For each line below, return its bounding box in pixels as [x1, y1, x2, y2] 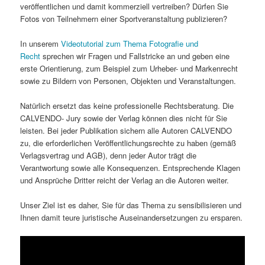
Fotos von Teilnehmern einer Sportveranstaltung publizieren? [20, 12, 228, 24]
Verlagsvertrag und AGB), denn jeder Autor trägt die [20, 149, 197, 161]
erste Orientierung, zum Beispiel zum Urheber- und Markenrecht [20, 62, 238, 74]
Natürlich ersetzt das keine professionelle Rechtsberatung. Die [20, 99, 234, 111]
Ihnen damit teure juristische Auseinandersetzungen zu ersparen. [20, 211, 243, 223]
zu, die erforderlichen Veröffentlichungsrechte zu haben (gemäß [20, 137, 237, 148]
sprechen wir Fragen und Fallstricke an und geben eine [40, 50, 230, 62]
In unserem [20, 37, 62, 49]
